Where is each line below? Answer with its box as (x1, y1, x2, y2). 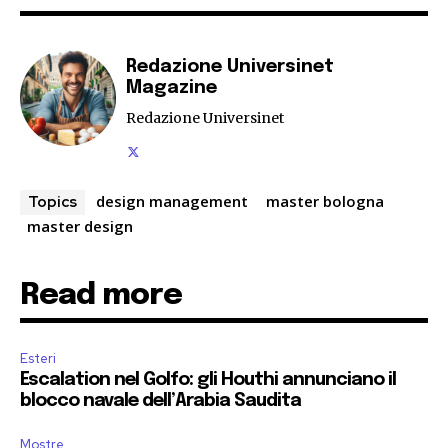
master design (27, 216, 133, 237)
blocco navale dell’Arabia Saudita (20, 392, 301, 411)
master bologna (266, 191, 384, 212)
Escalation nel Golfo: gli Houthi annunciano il (20, 371, 396, 390)
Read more (20, 280, 182, 312)
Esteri (20, 350, 56, 368)
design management (96, 191, 248, 212)
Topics (28, 192, 77, 213)
